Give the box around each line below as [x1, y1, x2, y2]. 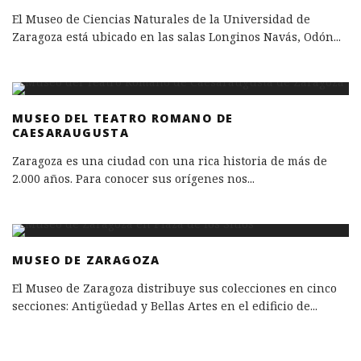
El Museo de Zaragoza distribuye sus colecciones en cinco [12, 280, 337, 297]
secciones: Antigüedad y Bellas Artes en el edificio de [12, 298, 310, 314]
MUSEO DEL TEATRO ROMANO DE [12, 110, 234, 127]
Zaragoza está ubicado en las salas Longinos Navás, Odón [12, 29, 334, 45]
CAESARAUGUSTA [12, 125, 130, 141]
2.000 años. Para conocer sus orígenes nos [12, 171, 247, 187]
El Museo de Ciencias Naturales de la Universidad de [12, 11, 310, 27]
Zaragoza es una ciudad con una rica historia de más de [12, 153, 327, 169]
